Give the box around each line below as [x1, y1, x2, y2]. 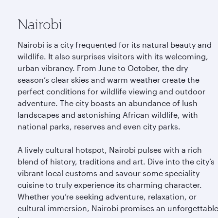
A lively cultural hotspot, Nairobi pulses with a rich [18, 145, 202, 154]
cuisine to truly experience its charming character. [18, 180, 202, 189]
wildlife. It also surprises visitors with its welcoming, [18, 52, 208, 61]
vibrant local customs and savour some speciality [18, 168, 200, 178]
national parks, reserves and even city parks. [18, 122, 181, 131]
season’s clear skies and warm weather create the [18, 75, 200, 84]
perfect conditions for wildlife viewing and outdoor [18, 87, 205, 96]
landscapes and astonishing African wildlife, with [18, 110, 198, 119]
